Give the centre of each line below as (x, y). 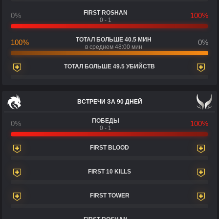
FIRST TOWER (109, 195)
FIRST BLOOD (109, 147)
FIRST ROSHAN (106, 12)
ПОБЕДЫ (106, 120)
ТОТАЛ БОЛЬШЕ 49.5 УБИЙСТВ (109, 66)
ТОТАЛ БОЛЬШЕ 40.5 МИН (113, 39)
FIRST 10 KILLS (109, 171)
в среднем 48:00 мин (113, 47)
